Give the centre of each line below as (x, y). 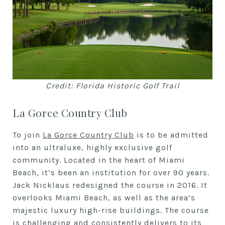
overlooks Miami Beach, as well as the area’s (104, 197)
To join (28, 135)
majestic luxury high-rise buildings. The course (111, 210)
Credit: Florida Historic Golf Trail (113, 85)
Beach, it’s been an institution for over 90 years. (111, 172)
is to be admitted (171, 135)
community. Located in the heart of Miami (99, 160)
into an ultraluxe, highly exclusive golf (92, 147)
